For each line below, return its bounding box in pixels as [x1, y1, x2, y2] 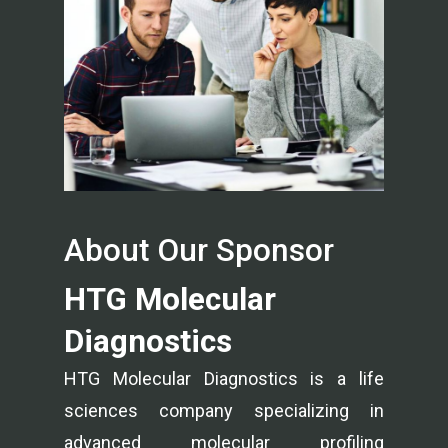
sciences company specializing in [64, 399, 384, 421]
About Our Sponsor [64, 231, 334, 269]
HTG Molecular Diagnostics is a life [64, 367, 384, 389]
